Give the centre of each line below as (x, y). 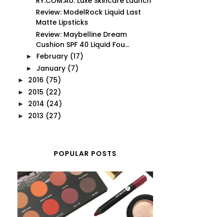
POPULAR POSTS (85, 153)
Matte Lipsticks (62, 22)
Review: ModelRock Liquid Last (88, 12)
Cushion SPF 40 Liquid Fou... (82, 44)
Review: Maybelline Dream (81, 34)
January (51, 68)
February (52, 56)
